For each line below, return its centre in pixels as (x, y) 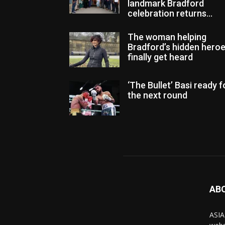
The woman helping (167, 37)
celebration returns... (170, 13)
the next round (157, 95)
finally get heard (160, 57)
